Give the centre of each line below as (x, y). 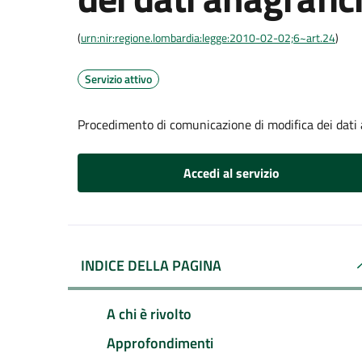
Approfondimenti (160, 343)
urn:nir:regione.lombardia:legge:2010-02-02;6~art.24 (208, 38)
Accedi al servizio (231, 173)
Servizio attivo (118, 79)
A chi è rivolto (149, 314)
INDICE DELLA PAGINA (151, 265)
